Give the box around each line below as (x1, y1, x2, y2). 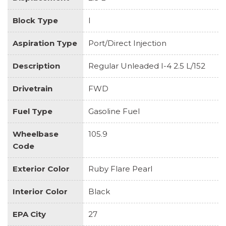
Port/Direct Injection (88, 38, 166, 48)
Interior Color (13, 186, 68, 196)
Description (13, 61, 60, 71)
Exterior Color (13, 163, 70, 174)
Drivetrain (13, 83, 52, 93)
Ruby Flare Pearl (88, 163, 152, 174)
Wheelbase (13, 129, 59, 139)
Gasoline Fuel (88, 106, 140, 116)
